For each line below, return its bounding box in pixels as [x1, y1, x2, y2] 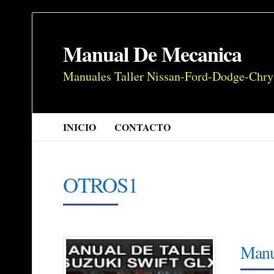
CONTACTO [114, 120, 171, 134]
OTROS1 [63, 170, 138, 199]
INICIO [63, 120, 96, 134]
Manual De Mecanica [63, 39, 242, 69]
